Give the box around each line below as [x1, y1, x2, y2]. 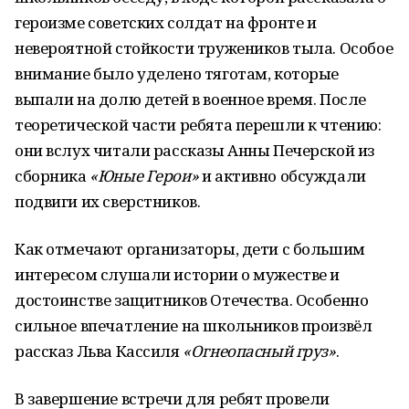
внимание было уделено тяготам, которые [15, 63, 340, 84]
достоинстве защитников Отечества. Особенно [15, 289, 369, 310]
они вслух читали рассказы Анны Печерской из [15, 140, 374, 161]
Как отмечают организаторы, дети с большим [15, 238, 365, 259]
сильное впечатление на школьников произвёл [15, 315, 372, 336]
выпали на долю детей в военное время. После [15, 89, 366, 110]
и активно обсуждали [198, 165, 366, 186]
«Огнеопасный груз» [183, 341, 336, 362]
